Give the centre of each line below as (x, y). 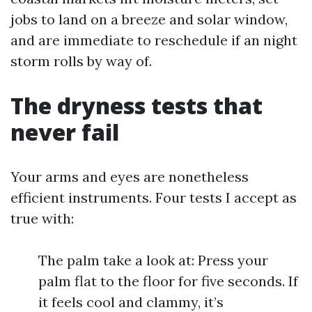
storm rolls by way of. (81, 61)
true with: (42, 218)
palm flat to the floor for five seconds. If (168, 281)
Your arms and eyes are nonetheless (130, 177)
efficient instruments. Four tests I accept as (154, 197)
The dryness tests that (136, 106)
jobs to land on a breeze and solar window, (149, 19)
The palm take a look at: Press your (153, 260)
